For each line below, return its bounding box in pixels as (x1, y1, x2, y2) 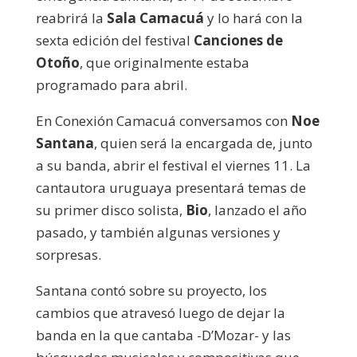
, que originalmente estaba (79, 53, 249, 72)
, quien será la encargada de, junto (93, 133, 312, 152)
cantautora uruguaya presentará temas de (35, 178, 306, 197)
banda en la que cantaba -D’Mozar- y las (35, 325, 291, 344)
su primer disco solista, (35, 200, 186, 219)
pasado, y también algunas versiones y (35, 222, 280, 241)
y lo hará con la (203, 8, 303, 27)
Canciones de (193, 30, 283, 49)
